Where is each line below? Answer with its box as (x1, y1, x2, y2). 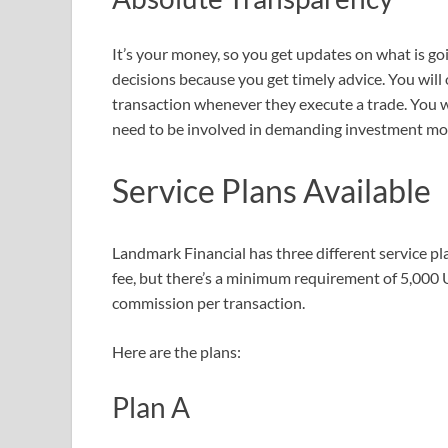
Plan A (112, 389, 190, 424)
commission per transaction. (112, 292, 305, 312)
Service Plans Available (112, 170, 431, 210)
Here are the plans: (112, 341, 241, 361)
